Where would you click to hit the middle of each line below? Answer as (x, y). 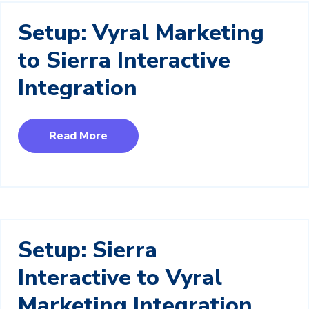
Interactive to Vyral (120, 277)
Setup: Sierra (88, 250)
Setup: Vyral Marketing (141, 32)
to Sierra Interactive (124, 60)
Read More (78, 136)
